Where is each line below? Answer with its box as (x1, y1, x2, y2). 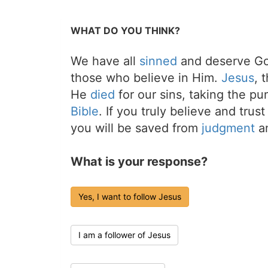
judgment (202, 121, 255, 136)
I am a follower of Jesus (78, 230, 170, 240)
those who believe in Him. (71, 71, 221, 86)
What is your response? (71, 154, 208, 169)
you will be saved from (71, 121, 202, 136)
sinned (139, 54, 177, 69)
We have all (71, 54, 139, 69)
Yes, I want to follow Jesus (78, 191, 181, 202)
